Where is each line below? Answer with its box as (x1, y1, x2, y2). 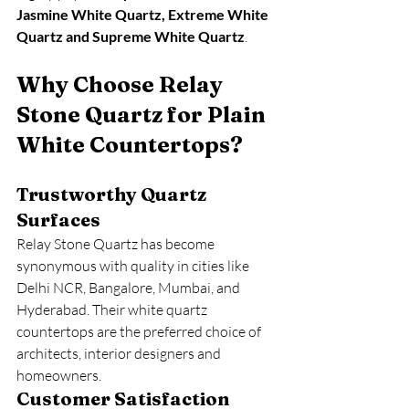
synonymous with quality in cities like (16, 257, 252, 275)
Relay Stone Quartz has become (16, 235, 217, 253)
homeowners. (16, 366, 101, 384)
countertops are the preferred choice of (16, 322, 264, 341)
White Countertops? (16, 131, 243, 158)
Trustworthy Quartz (16, 183, 210, 205)
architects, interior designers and (16, 344, 224, 362)
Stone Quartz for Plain (16, 101, 270, 128)
